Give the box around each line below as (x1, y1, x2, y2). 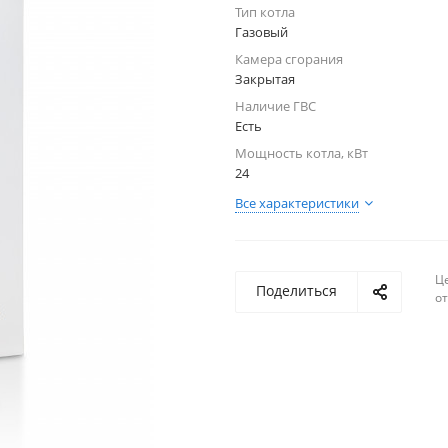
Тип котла (235, 3, 295, 21)
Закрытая (235, 70, 295, 88)
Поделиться (256, 281, 337, 300)
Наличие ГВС (235, 97, 316, 115)
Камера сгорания (235, 50, 343, 68)
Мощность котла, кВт (235, 144, 368, 162)
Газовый (235, 23, 288, 41)
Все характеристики (235, 194, 359, 212)
